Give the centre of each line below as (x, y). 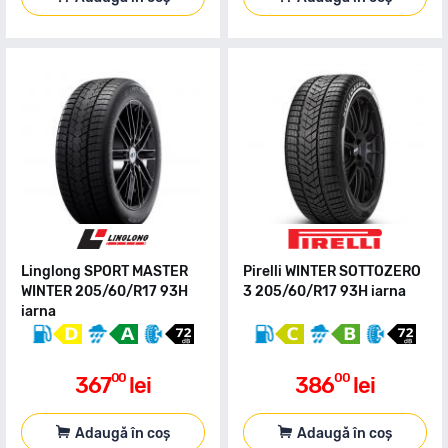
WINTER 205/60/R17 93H (104, 291)
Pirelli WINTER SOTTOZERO (332, 271)
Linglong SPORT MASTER (104, 271)
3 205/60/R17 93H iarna (324, 291)
